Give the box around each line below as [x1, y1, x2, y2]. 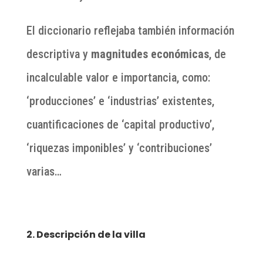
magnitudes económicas [90, 47, 209, 62]
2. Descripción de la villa [26, 228, 146, 242]
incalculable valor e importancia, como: [26, 70, 210, 85]
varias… [26, 164, 62, 179]
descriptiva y [26, 47, 91, 62]
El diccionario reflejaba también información [26, 23, 234, 38]
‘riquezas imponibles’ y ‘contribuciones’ [26, 141, 212, 156]
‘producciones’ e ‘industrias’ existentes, [26, 94, 214, 109]
